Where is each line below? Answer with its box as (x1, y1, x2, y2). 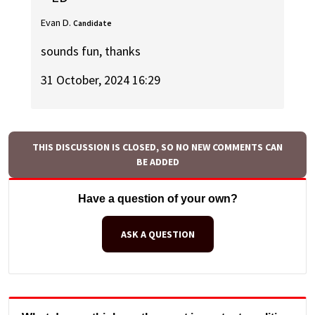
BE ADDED (136, 155, 179, 168)
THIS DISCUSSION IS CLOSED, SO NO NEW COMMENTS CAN (32, 140, 283, 153)
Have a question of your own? (77, 192, 238, 205)
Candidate (73, 18, 112, 28)
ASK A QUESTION (120, 227, 195, 240)
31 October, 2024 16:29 (41, 71, 161, 88)
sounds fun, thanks (41, 43, 141, 60)
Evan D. (41, 15, 72, 29)
